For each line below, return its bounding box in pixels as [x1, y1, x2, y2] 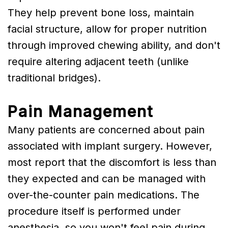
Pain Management [8, 102, 154, 121]
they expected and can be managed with [8, 172, 206, 185]
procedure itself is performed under [8, 205, 181, 217]
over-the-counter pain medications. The [8, 188, 199, 201]
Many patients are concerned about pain [8, 123, 205, 136]
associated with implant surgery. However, [8, 139, 212, 152]
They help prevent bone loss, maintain [8, 6, 194, 19]
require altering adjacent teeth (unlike [8, 55, 189, 68]
